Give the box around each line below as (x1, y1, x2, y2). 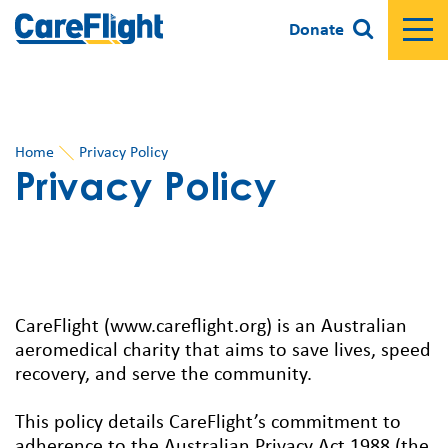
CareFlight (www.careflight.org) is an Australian (15, 317, 407, 338)
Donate (289, 20, 344, 40)
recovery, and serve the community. (15, 365, 312, 386)
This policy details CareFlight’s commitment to (15, 413, 401, 434)
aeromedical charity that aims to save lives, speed (15, 341, 431, 362)
